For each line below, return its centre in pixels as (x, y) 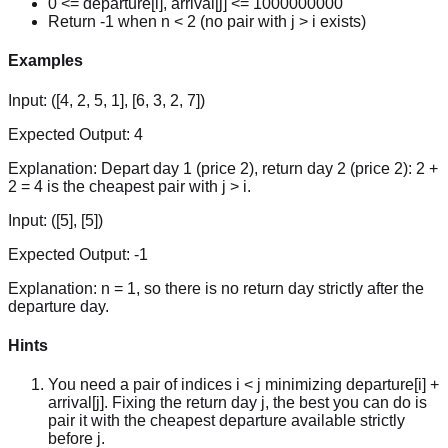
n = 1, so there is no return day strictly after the (262, 288)
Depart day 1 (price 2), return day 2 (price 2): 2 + (269, 168)
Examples (45, 61)
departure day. (58, 306)
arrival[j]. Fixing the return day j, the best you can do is (237, 403)
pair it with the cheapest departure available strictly (226, 421)
